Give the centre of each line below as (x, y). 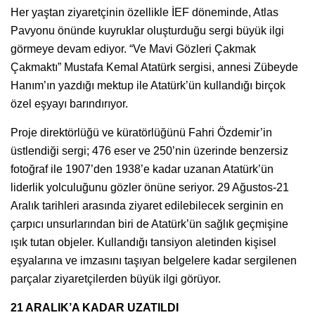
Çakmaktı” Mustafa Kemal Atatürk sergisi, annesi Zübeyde (154, 67)
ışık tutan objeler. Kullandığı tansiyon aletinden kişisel (143, 242)
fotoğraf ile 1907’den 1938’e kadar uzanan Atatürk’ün (142, 169)
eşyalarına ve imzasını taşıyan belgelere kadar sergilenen (154, 260)
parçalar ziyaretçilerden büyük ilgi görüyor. (116, 278)
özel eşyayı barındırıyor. (69, 103)
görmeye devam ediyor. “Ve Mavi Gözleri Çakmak (133, 49)
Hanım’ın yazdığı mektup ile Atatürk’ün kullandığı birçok (148, 85)
